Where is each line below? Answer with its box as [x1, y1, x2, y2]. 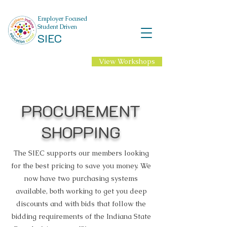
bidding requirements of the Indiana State [11, 212, 151, 221]
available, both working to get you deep [15, 186, 147, 196]
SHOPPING [41, 121, 121, 142]
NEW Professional [7, 61, 63, 69]
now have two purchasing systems [24, 174, 138, 183]
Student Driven [37, 23, 77, 31]
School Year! [7, 78, 45, 87]
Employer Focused [37, 15, 87, 23]
